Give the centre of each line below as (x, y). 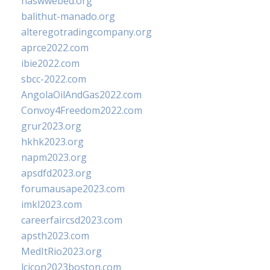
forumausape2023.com (73, 189)
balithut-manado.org (68, 16)
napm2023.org (54, 157)
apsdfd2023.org (56, 173)
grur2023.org (51, 126)
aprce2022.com (55, 48)
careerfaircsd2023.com (72, 220)
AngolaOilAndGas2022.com (81, 95)
